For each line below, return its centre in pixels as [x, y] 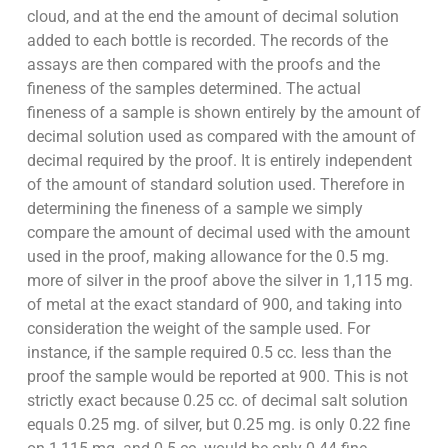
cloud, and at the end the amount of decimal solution [212, 16]
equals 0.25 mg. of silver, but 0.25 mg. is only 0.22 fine [218, 424]
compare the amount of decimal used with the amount [218, 232]
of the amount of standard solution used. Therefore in [215, 184]
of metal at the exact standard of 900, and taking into [214, 304]
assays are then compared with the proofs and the [203, 64]
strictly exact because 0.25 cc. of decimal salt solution [217, 400]
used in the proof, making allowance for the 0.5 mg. [207, 256]
